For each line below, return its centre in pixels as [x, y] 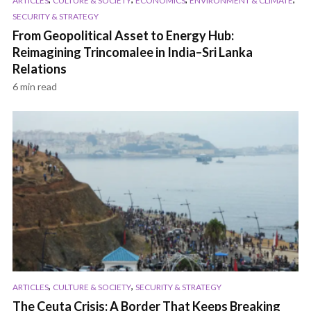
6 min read [35, 87]
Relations [40, 69]
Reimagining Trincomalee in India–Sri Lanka [133, 52]
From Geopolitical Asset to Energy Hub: [123, 36]
